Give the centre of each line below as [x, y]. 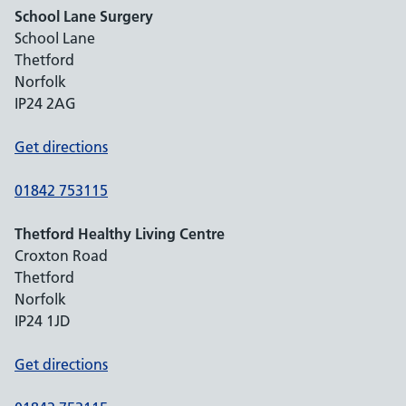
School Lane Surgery [84, 16]
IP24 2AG [45, 103]
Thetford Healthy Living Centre [120, 234]
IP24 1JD [43, 321]
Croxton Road [61, 256]
